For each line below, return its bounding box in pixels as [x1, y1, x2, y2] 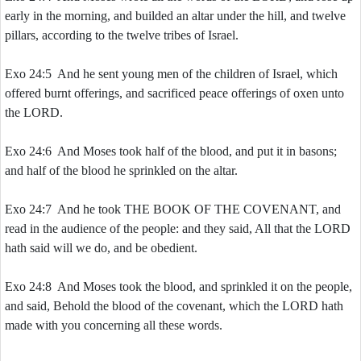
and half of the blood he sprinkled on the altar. [5, 164, 238, 177]
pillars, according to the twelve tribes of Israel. [5, 28, 239, 42]
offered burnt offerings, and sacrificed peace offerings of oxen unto [5, 86, 344, 100]
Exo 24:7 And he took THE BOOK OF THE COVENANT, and [5, 202, 341, 216]
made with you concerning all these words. [5, 318, 222, 332]
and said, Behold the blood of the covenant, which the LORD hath [5, 299, 343, 313]
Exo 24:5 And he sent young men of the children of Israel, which [5, 67, 338, 81]
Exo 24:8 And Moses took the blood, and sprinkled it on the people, [5, 280, 352, 293]
